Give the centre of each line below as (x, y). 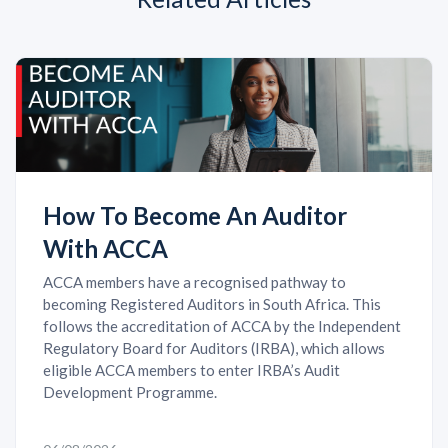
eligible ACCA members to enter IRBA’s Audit (191, 369)
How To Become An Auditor (195, 215)
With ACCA (105, 248)
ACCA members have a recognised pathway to (194, 281)
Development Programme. (130, 391)
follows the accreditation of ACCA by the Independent (222, 325)
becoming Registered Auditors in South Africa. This (212, 303)
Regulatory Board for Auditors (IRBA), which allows (214, 347)
